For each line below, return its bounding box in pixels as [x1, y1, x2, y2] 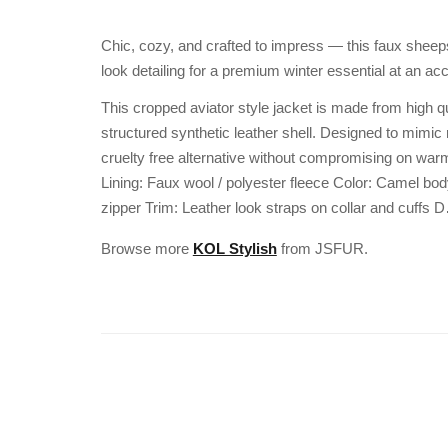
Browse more [100, 239, 193, 257]
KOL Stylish [192, 239, 277, 257]
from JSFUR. [276, 239, 368, 257]
